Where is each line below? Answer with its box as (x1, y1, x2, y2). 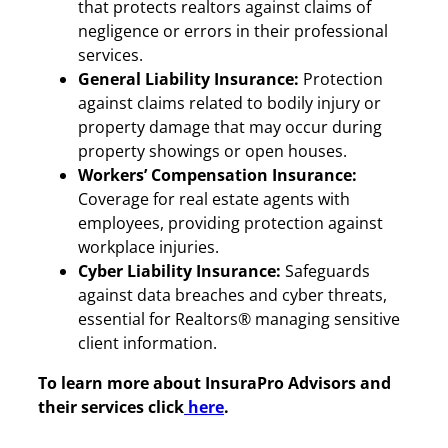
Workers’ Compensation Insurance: (78, 163, 357, 186)
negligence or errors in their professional (78, 19, 388, 42)
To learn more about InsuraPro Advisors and (38, 371, 391, 394)
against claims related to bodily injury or (78, 91, 381, 114)
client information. (78, 331, 217, 354)
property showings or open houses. (78, 139, 347, 162)
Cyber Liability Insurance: (78, 259, 281, 282)
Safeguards (281, 259, 370, 282)
